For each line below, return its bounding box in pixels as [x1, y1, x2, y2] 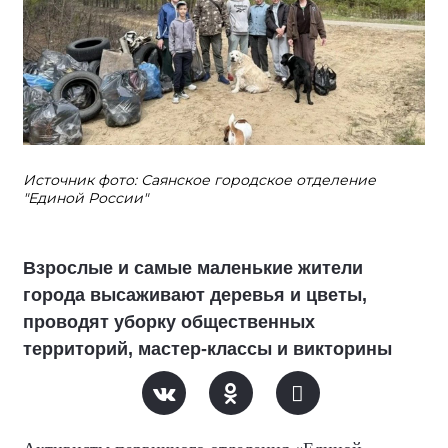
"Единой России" [23, 189, 148, 207]
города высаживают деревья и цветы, [23, 285, 367, 305]
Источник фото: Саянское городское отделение [23, 171, 376, 189]
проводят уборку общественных [23, 312, 315, 332]
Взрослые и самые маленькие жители [23, 258, 363, 278]
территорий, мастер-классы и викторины [23, 339, 392, 359]
